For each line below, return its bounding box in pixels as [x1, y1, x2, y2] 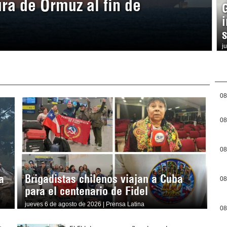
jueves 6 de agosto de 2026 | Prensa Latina [24, 201, 144, 208]
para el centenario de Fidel [24, 184, 148, 199]
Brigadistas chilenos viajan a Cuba [24, 172, 183, 186]
